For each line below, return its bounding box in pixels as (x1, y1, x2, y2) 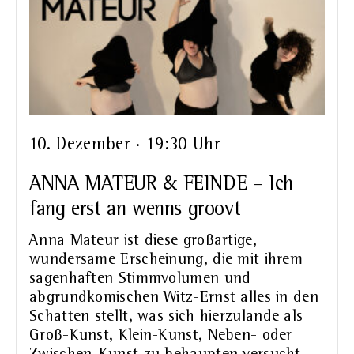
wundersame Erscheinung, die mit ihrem (29, 252, 303, 269)
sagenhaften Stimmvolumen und (29, 271, 251, 288)
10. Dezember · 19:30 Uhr (29, 135, 220, 153)
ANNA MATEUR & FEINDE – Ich (29, 174, 293, 195)
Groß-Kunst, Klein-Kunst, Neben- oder (29, 328, 292, 345)
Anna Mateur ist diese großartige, (29, 233, 257, 250)
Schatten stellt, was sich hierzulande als (29, 309, 303, 326)
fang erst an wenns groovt (29, 199, 241, 220)
